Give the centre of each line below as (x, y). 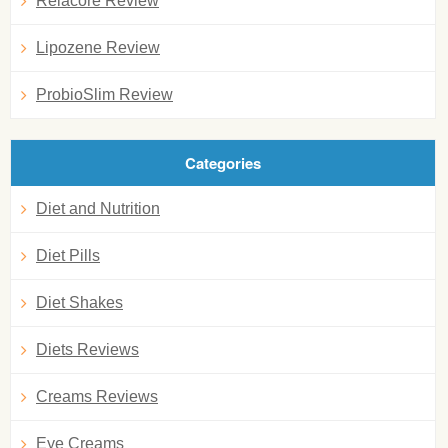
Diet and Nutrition (98, 208)
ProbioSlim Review (104, 94)
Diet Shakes (79, 302)
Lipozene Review (98, 47)
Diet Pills (68, 255)
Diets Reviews (87, 349)
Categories (222, 163)
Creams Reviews (97, 396)
